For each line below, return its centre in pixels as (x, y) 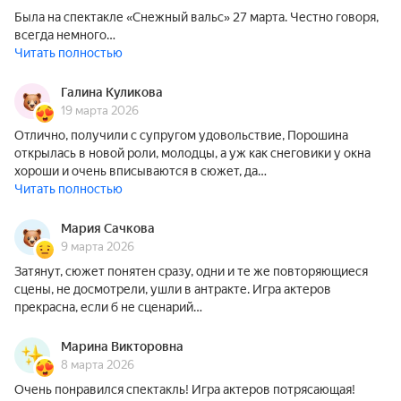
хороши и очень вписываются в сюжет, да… (141, 171)
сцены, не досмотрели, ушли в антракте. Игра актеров (173, 289)
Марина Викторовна (122, 346)
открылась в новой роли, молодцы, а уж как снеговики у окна (192, 153)
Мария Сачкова (108, 228)
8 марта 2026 (98, 365)
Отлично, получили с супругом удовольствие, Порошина (181, 135)
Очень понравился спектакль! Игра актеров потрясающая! (185, 389)
